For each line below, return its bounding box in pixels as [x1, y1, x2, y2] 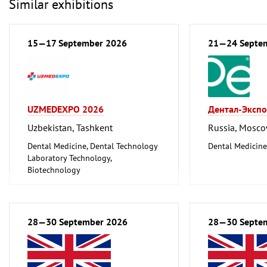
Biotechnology [27, 164, 80, 175]
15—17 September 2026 [27, 36, 127, 49]
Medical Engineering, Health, [27, 176, 131, 187]
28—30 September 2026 [27, 215, 128, 228]
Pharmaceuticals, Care [27, 188, 106, 199]
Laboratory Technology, [27, 152, 111, 163]
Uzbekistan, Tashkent [27, 121, 113, 133]
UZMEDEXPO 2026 [27, 103, 104, 115]
